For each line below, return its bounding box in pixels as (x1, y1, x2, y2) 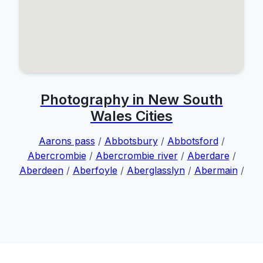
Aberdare (187, 150, 230, 161)
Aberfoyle (72, 164, 117, 176)
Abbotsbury (104, 135, 158, 147)
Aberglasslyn (126, 164, 185, 176)
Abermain (194, 164, 238, 176)
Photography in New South (40, 91, 223, 108)
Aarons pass (38, 135, 95, 147)
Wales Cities (90, 107, 173, 124)
